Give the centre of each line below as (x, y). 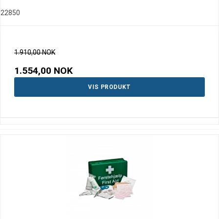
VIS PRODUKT (109, 87)
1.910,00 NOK (35, 53)
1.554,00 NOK (44, 71)
